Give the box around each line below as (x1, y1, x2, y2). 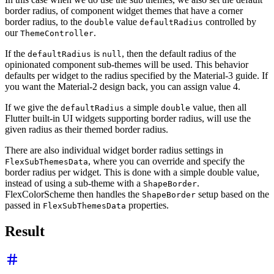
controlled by (203, 16, 256, 27)
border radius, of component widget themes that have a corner (5, 5, 243, 16)
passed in (5, 199, 43, 210)
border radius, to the (5, 16, 84, 27)
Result (5, 223, 45, 239)
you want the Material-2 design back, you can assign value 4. (5, 81, 240, 92)
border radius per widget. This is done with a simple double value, (5, 166, 259, 177)
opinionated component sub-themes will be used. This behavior (5, 59, 248, 70)
